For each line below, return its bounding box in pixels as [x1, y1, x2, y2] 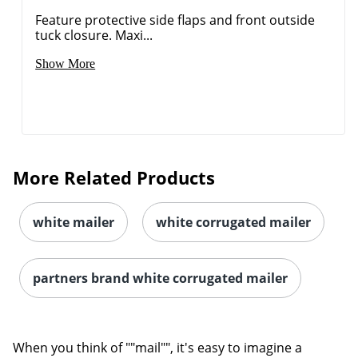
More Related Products [13, 165, 215, 189]
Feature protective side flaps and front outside [35, 10, 316, 29]
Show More [35, 56, 96, 70]
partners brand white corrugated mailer [33, 268, 288, 287]
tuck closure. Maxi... [35, 26, 153, 44]
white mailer [33, 213, 114, 231]
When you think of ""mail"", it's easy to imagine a [13, 338, 302, 356]
